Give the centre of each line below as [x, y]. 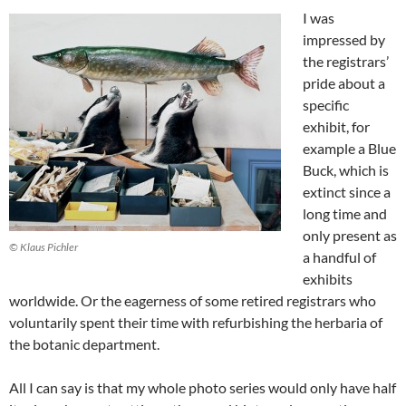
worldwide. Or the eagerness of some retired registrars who [193, 300]
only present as [350, 235]
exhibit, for [336, 126]
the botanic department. [84, 343]
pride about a [344, 82]
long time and [345, 213]
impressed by [344, 39]
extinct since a [347, 191]
